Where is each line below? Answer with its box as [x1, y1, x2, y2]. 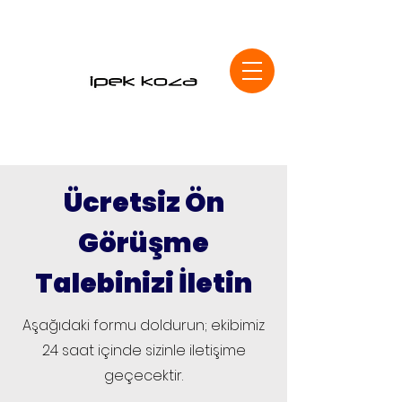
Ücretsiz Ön [63, 184, 224, 222]
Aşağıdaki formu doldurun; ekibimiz [22, 315, 265, 336]
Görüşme [78, 224, 209, 262]
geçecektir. [104, 365, 183, 386]
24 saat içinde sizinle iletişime [41, 340, 246, 361]
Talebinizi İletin [35, 265, 252, 302]
